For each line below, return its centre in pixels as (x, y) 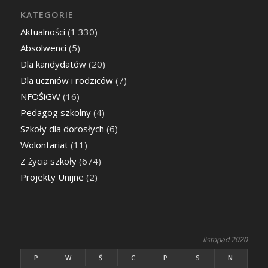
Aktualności (42, 32)
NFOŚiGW (40, 97)
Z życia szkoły (48, 161)
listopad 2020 (225, 240)
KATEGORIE (47, 15)
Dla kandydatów (53, 64)
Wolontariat (44, 145)
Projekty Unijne (52, 177)
